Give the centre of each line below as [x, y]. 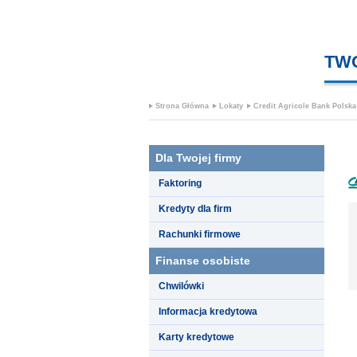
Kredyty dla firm [195, 208]
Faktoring [180, 183]
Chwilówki [181, 286]
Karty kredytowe [196, 337]
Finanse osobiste [203, 260]
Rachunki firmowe [200, 234]
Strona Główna [182, 106]
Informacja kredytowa [208, 311]
